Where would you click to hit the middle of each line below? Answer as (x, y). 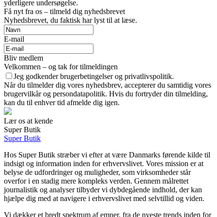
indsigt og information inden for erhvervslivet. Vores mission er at (104, 164)
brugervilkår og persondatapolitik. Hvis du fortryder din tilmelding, (106, 94)
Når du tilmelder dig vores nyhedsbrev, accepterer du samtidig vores (108, 85)
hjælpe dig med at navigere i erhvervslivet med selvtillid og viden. (104, 199)
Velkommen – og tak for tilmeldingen (61, 67)
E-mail (14, 39)
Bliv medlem (23, 58)
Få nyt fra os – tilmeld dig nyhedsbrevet (64, 12)
